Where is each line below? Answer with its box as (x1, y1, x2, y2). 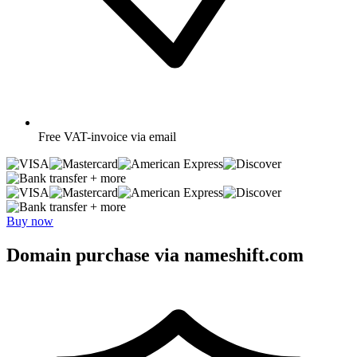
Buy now (6, 214, 53, 228)
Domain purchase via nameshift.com (6, 244, 304, 265)
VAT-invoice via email (64, 129, 176, 143)
